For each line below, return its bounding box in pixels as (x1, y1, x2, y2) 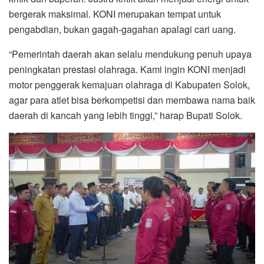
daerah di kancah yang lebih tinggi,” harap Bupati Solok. (9, 108, 242, 123)
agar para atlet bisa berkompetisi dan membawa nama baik (9, 93, 255, 107)
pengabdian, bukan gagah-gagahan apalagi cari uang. (9, 22, 236, 37)
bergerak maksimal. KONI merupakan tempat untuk (9, 7, 221, 21)
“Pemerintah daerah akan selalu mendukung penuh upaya (9, 47, 252, 61)
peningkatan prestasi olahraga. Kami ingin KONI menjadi (9, 62, 246, 77)
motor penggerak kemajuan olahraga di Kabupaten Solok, (9, 78, 250, 92)
